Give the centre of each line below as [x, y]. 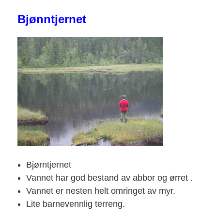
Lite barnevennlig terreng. [75, 204]
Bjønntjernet [52, 19]
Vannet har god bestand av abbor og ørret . [109, 178]
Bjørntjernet [48, 165]
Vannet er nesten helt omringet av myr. [102, 191]
